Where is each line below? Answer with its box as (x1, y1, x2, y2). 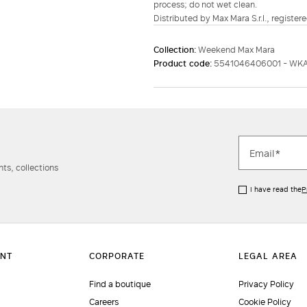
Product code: (153, 57, 214, 70)
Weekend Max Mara (198, 43, 275, 56)
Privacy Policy (238, 278, 295, 291)
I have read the (250, 184, 302, 195)
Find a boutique (88, 278, 151, 291)
